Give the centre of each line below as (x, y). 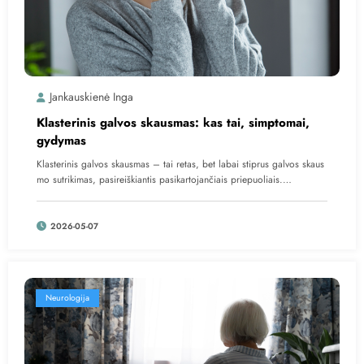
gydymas (61, 140)
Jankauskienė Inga (91, 96)
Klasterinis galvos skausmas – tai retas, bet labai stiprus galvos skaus (180, 164)
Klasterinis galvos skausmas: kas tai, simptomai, (173, 122)
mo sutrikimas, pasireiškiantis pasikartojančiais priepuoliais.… (164, 179)
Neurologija (67, 297)
